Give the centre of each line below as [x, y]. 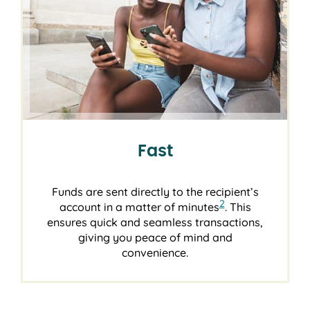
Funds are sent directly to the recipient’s [155, 191]
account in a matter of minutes [139, 207]
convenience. [155, 252]
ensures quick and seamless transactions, [155, 222]
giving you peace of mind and [155, 237]
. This [238, 207]
